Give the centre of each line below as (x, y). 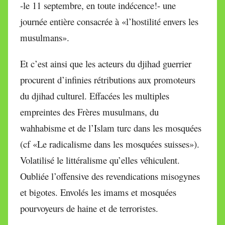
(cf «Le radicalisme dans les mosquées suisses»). (110, 144)
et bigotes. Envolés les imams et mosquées (98, 192)
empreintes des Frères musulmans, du (89, 111)
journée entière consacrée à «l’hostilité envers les (109, 21)
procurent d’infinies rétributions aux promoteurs (108, 79)
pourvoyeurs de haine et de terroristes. (89, 208)
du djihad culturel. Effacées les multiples (95, 95)
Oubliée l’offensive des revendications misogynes (110, 176)
